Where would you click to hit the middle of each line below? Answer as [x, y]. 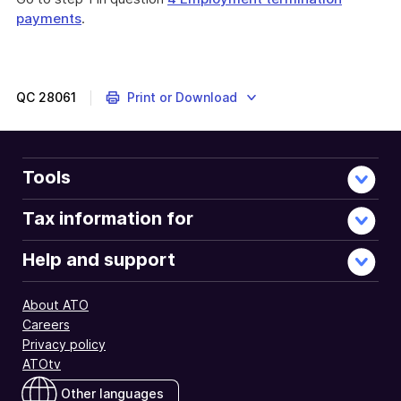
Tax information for [108, 218]
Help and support [99, 260]
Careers [46, 324]
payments [49, 18]
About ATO [55, 305]
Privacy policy [64, 344]
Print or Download [182, 97]
